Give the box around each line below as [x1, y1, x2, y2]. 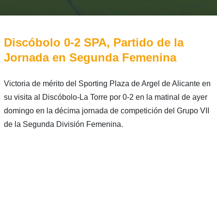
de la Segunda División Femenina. [3, 120, 123, 129]
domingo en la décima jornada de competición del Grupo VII [3, 107, 209, 115]
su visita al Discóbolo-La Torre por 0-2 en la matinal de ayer [3, 93, 207, 102]
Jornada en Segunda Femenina [3, 51, 176, 64]
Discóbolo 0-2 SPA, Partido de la [3, 36, 184, 49]
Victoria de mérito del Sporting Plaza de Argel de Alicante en [3, 79, 211, 88]
